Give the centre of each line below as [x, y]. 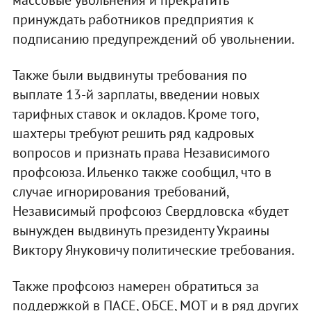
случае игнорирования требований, [120, 192]
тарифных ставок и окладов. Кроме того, [135, 114]
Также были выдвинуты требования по [129, 75]
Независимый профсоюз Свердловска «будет [150, 211]
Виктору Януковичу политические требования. [153, 250]
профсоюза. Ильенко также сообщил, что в [142, 173]
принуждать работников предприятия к [133, 20]
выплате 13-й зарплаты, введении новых [135, 95]
